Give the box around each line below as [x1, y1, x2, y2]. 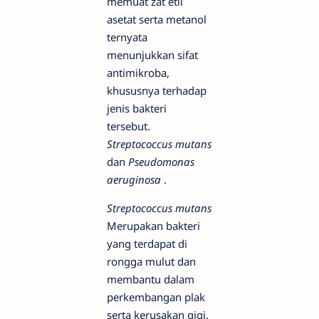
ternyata [107, 30, 147, 45]
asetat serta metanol [107, 12, 206, 27]
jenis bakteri [107, 101, 167, 116]
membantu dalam [107, 272, 194, 287]
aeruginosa [107, 172, 164, 187]
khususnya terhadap [107, 83, 206, 98]
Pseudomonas [128, 155, 194, 169]
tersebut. [107, 119, 150, 134]
